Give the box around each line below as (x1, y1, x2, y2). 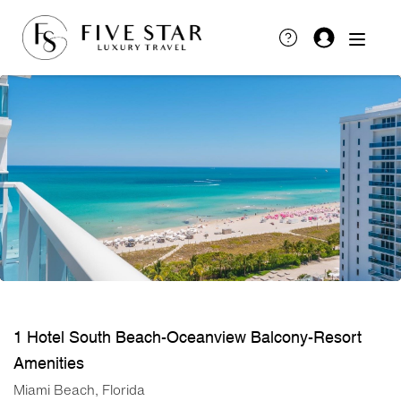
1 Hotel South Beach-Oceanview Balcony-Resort (13, 328, 362, 346)
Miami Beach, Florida (13, 380, 145, 399)
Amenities (13, 354, 84, 372)
